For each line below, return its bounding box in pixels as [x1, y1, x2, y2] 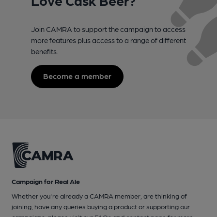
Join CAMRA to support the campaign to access [31, 24, 186, 33]
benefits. [31, 46, 58, 56]
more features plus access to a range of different [31, 35, 186, 45]
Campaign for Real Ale [12, 177, 80, 186]
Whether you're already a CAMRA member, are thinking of [12, 192, 186, 200]
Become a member [43, 71, 111, 80]
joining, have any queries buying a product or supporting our [12, 202, 190, 211]
